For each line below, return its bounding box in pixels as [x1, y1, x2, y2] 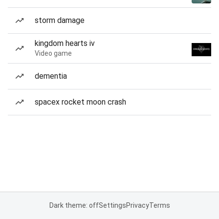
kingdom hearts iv [35, 39, 95, 48]
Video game [35, 49, 72, 57]
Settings [98, 201, 126, 209]
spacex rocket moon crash [35, 97, 126, 107]
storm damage [35, 16, 85, 25]
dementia [35, 71, 67, 81]
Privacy [126, 201, 149, 209]
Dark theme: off [49, 201, 99, 209]
